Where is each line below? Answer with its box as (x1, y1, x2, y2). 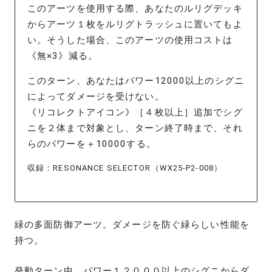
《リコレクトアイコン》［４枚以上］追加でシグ (27, 107, 243, 118)
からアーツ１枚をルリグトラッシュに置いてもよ (27, 19, 243, 30)
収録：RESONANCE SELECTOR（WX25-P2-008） (27, 163, 223, 172)
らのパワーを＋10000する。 (27, 138, 156, 150)
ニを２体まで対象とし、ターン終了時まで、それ (27, 123, 243, 134)
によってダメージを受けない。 (27, 91, 165, 103)
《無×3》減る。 (27, 50, 98, 62)
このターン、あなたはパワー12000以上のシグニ (27, 75, 244, 87)
